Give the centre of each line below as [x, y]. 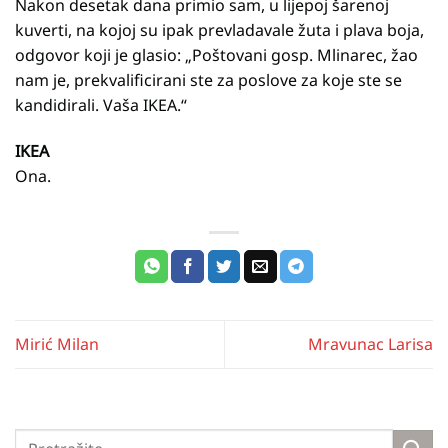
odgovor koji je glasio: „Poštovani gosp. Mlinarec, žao [216, 55]
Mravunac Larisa [370, 344]
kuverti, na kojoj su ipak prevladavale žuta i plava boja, [219, 30]
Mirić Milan [57, 344]
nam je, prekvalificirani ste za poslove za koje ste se [208, 80]
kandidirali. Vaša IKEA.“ [101, 105]
